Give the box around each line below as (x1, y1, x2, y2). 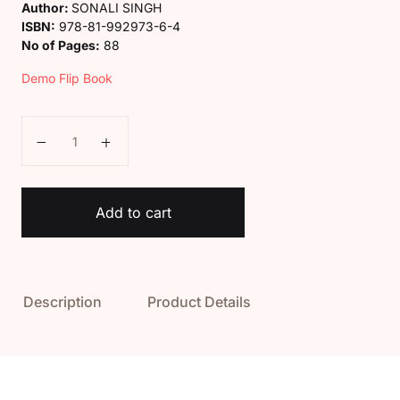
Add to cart (95, 204, 171, 221)
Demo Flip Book (21, 71, 112, 86)
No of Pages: (21, 37, 100, 53)
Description (22, 293, 102, 311)
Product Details (146, 293, 251, 311)
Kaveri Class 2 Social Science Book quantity (36, 120, 333, 137)
